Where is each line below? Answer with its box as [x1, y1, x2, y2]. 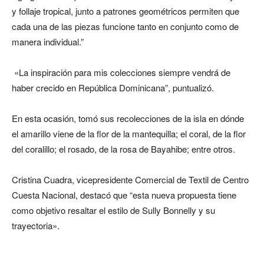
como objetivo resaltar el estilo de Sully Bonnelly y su [12, 204, 215, 216]
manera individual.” [12, 35, 84, 48]
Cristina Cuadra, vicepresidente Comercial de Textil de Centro [12, 173, 249, 186]
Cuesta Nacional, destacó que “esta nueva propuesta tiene [12, 189, 236, 201]
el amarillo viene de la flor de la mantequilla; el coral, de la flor [12, 127, 246, 140]
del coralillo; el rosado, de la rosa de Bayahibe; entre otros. [12, 143, 235, 155]
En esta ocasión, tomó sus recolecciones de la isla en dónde [12, 112, 244, 124]
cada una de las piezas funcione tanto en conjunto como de [12, 20, 239, 32]
